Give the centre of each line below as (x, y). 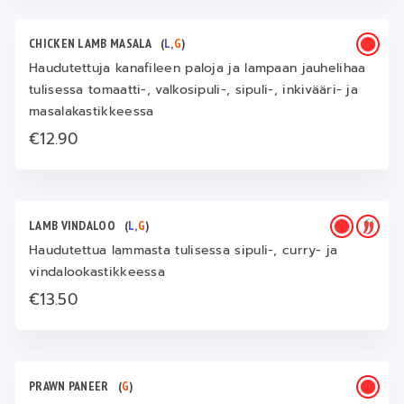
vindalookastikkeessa (97, 272)
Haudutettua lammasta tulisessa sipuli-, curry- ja (184, 250)
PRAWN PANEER (73, 386)
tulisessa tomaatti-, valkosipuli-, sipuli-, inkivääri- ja (194, 90)
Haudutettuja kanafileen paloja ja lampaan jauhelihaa (197, 68)
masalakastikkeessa (92, 111)
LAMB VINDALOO (77, 225)
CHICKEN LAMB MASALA (95, 43)
